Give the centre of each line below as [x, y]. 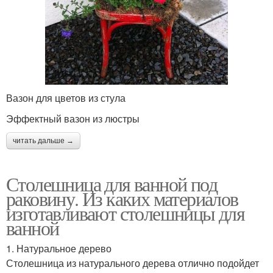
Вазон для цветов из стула [66, 98]
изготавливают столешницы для [126, 213]
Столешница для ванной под [112, 184]
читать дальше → [43, 141]
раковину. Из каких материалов [122, 199]
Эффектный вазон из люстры [73, 119]
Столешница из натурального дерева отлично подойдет [133, 263]
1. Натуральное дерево [59, 249]
